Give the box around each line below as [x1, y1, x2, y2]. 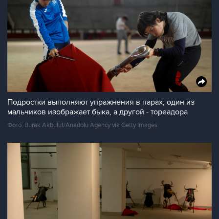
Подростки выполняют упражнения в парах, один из [7, 97, 195, 107]
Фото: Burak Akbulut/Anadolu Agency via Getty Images [7, 121, 157, 129]
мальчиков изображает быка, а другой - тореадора [7, 107, 188, 117]
